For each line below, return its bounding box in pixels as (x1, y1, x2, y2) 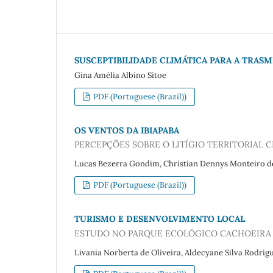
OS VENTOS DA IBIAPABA (74, 124, 179, 136)
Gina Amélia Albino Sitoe (74, 69, 166, 80)
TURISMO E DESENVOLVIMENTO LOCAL (74, 213, 245, 225)
